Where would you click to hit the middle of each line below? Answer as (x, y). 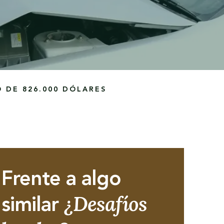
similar (32, 206)
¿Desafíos (105, 204)
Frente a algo (61, 180)
